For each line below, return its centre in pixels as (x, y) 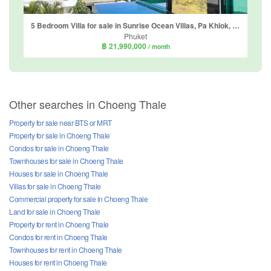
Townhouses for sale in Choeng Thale (66, 161)
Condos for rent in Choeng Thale (58, 237)
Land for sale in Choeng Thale (55, 212)
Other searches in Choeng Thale (88, 104)
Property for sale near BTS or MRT (60, 123)
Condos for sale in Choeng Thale (59, 148)
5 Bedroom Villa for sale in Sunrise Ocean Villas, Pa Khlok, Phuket (236, 25)
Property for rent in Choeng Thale (59, 224)
